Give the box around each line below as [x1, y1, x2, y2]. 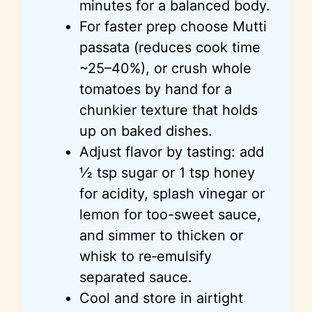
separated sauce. [79, 268, 192, 286]
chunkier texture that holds [79, 101, 258, 118]
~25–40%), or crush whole [79, 59, 251, 77]
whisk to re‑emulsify [79, 247, 212, 265]
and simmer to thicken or [79, 226, 243, 244]
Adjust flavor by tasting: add [79, 143, 264, 160]
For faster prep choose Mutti [79, 17, 267, 35]
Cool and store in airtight [79, 289, 243, 306]
